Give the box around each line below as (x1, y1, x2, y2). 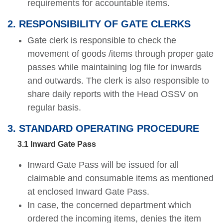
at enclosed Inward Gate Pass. (27, 187, 149, 197)
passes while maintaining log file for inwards (27, 62, 202, 73)
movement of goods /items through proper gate (27, 49, 214, 59)
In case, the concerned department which (27, 200, 191, 211)
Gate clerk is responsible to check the (27, 35, 176, 46)
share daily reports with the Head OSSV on (27, 89, 198, 100)
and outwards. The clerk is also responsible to (27, 76, 209, 86)
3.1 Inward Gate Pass (7, 140, 96, 149)
